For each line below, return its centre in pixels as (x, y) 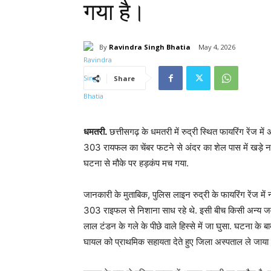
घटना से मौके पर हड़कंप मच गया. (137, 163)
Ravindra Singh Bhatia (150, 47)
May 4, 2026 (217, 47)
